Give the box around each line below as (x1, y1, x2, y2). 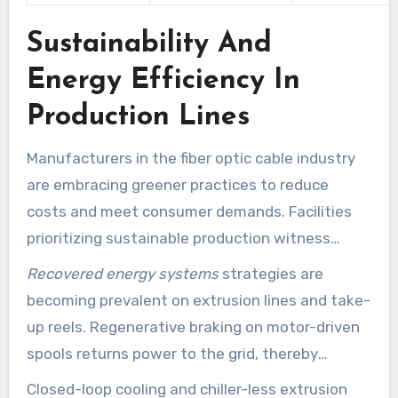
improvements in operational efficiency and (26, 255, 332, 274)
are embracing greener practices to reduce (26, 175, 329, 194)
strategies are (218, 264, 323, 283)
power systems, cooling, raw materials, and (26, 308, 332, 327)
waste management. (26, 335, 175, 354)
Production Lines (26, 102, 250, 131)
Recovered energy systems (26, 264, 219, 283)
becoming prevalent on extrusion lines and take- (26, 291, 370, 309)
